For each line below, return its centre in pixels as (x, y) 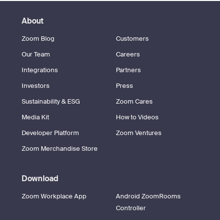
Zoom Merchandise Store (60, 149)
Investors (36, 86)
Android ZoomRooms (148, 196)
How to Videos (137, 117)
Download (40, 179)
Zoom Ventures (139, 133)
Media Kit (35, 117)
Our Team (36, 54)
